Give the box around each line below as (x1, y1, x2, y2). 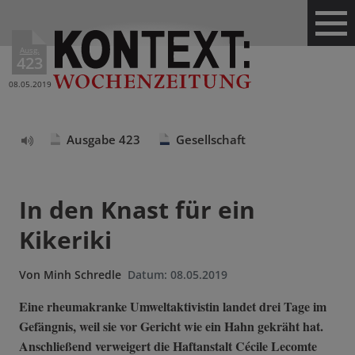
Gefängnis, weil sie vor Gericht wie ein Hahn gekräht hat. (19, 317, 323, 336)
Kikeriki (19, 223, 112, 256)
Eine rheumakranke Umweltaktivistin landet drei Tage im (19, 297, 326, 316)
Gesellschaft (175, 132, 246, 147)
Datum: (128, 267, 170, 283)
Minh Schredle (44, 267, 121, 283)
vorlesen (19, 166, 65, 181)
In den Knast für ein (19, 193, 255, 226)
